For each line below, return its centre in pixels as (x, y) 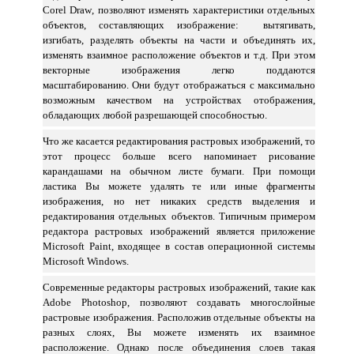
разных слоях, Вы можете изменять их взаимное (179, 332)
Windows (106, 261)
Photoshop (104, 302)
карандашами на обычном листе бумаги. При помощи (179, 171)
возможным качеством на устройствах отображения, (179, 100)
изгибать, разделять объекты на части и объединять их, (179, 40)
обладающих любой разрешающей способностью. (154, 115)
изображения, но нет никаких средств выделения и (179, 201)
